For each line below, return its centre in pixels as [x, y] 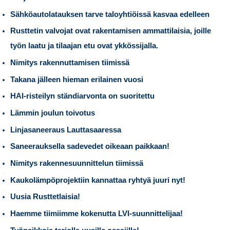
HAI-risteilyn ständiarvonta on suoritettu [82, 96]
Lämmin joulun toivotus [53, 113]
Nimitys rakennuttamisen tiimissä [70, 63]
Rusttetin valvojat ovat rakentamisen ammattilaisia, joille [111, 31]
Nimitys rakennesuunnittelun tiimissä [77, 163]
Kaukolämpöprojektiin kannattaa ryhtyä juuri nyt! [99, 180]
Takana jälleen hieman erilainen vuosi [77, 79]
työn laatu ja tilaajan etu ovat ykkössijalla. [84, 46]
